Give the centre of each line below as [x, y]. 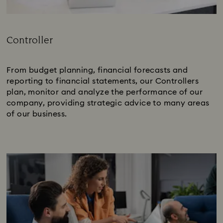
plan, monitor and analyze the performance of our [105, 92]
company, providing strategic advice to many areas [108, 103]
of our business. [37, 114]
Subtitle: [21, 52]
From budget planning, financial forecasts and [97, 70]
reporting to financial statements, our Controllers [103, 81]
